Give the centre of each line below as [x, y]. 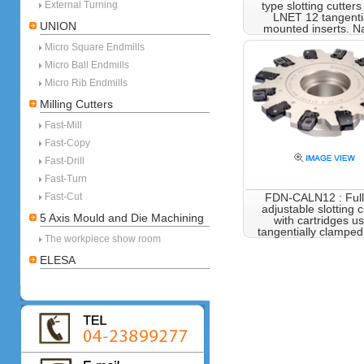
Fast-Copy [67, 143]
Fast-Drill [65, 161]
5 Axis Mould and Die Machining [122, 218]
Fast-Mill [63, 125]
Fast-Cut [63, 197]
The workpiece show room [103, 239]
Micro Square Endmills [95, 47]
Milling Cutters [76, 104]
